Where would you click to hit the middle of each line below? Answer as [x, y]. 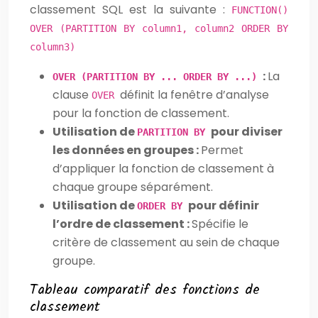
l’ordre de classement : [122, 224]
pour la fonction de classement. [141, 113]
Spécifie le [220, 224]
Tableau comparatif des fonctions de [145, 290]
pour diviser [247, 131]
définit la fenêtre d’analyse [194, 94]
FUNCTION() [260, 10]
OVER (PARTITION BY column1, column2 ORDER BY [159, 28]
